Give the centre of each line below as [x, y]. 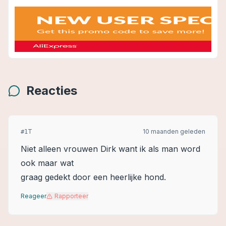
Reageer [34, 196]
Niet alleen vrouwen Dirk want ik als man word [110, 149]
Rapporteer [71, 196]
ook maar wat [47, 163]
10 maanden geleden [174, 131]
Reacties [52, 91]
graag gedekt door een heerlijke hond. [93, 177]
